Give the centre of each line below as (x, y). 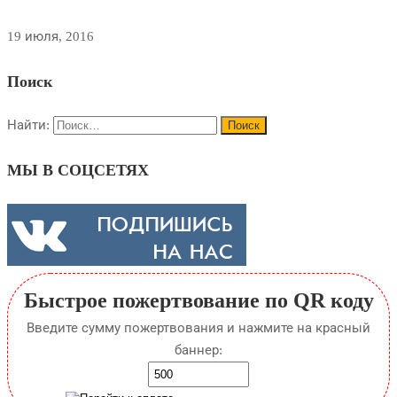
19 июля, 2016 (51, 36)
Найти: (28, 125)
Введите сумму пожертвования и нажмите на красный (198, 327)
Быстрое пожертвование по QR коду (198, 300)
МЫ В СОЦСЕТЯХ (78, 171)
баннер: (198, 350)
